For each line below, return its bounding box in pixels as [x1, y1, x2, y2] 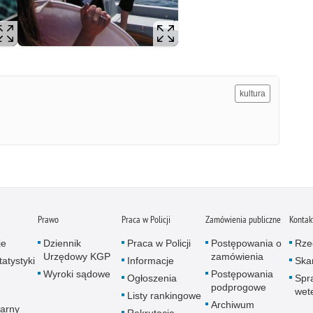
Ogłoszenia [127, 272, 177, 284]
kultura [240, 88, 265, 99]
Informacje [127, 254, 174, 266]
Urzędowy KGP [43, 250, 110, 262]
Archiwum [211, 298, 254, 310]
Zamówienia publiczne [205, 212, 281, 226]
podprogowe [211, 281, 266, 293]
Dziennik [43, 237, 81, 249]
